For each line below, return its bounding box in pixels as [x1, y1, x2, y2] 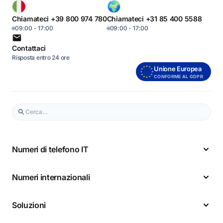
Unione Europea [154, 65, 202, 73]
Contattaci [12, 44, 46, 52]
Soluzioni [12, 200, 46, 210]
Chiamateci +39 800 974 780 [12, 14, 107, 23]
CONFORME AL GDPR [154, 74, 203, 79]
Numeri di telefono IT [12, 144, 89, 154]
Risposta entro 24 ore [12, 54, 70, 61]
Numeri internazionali [12, 172, 90, 182]
